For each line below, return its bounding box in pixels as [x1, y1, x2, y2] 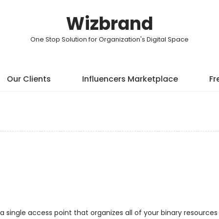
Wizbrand [66, 11, 153, 36]
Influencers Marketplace [82, 73, 178, 85]
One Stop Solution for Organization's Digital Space [30, 35, 189, 44]
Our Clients [7, 73, 51, 85]
